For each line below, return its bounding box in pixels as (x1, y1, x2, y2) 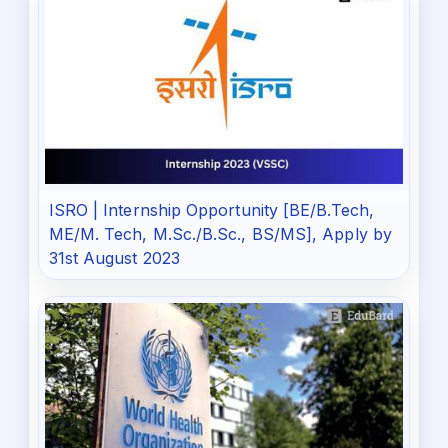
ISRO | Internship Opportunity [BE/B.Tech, (48, 200, 374, 221)
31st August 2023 (48, 248, 180, 269)
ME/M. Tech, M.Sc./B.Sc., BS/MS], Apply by (48, 224, 392, 245)
